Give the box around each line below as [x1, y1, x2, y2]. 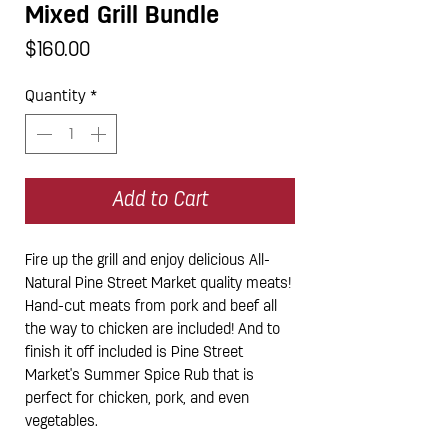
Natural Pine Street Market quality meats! [25, 273, 291, 291]
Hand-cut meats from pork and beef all [25, 296, 277, 314]
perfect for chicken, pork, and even [25, 388, 249, 406]
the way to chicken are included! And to [25, 319, 280, 337]
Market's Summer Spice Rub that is [25, 365, 254, 383]
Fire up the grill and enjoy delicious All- [25, 250, 270, 268]
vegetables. [25, 411, 106, 429]
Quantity [25, 86, 86, 104]
